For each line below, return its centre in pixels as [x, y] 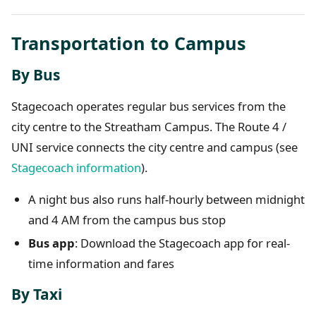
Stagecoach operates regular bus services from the [148, 107]
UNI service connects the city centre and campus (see [154, 147]
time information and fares [101, 264]
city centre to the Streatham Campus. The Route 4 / [149, 127]
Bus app [51, 243]
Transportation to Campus [129, 43]
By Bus [36, 75]
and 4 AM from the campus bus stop [127, 220]
